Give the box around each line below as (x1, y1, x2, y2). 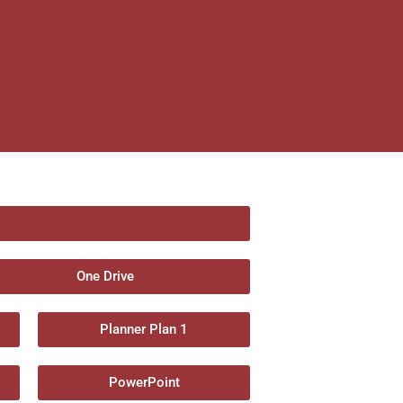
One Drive (76, 268, 135, 284)
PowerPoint (108, 374, 180, 390)
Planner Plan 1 (100, 321, 188, 337)
